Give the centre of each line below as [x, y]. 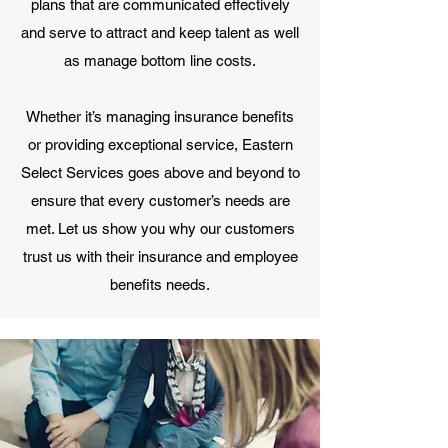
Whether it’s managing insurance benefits [160, 116]
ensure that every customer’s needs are [160, 200]
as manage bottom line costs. [160, 60]
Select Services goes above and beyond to [160, 172]
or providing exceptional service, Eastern [160, 144]
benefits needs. [160, 284]
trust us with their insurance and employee [160, 256]
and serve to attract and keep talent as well [160, 32]
